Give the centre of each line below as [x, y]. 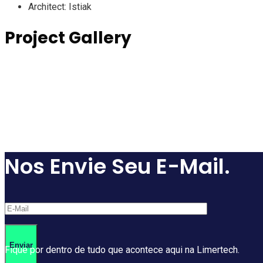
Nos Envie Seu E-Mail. [117, 166]
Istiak [80, 7]
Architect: [48, 7]
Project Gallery [68, 38]
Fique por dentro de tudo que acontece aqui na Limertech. [122, 250]
